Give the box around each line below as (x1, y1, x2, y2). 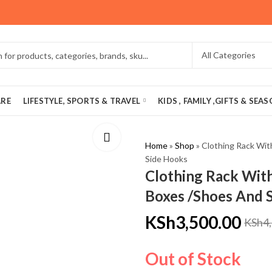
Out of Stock (145, 248, 241, 269)
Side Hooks (145, 154, 188, 164)
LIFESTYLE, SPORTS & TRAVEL (22, 96, 141, 106)
